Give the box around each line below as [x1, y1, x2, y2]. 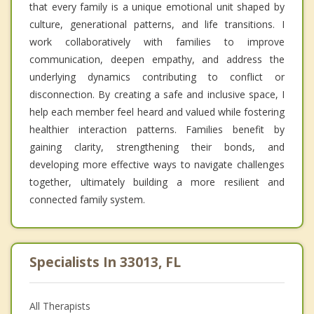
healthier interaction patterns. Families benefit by [29, 123, 285, 137]
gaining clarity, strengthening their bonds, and [29, 140, 285, 154]
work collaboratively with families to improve [29, 35, 285, 49]
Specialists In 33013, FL [29, 253, 181, 272]
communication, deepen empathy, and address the [29, 53, 285, 67]
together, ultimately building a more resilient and [29, 175, 285, 189]
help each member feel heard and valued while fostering [29, 105, 285, 119]
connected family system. [29, 193, 145, 207]
